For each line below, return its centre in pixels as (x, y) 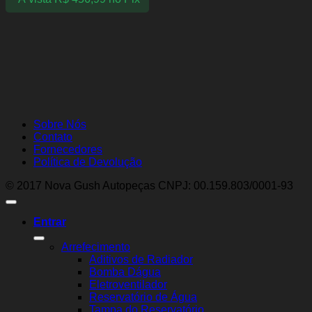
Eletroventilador (128, 284)
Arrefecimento (96, 247)
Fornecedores (68, 149)
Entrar (50, 221)
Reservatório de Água (143, 297)
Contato (53, 136)
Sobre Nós (60, 124)
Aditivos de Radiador (141, 259)
